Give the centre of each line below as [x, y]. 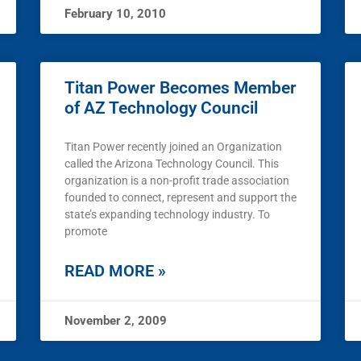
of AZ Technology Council [161, 108]
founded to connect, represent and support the [180, 198]
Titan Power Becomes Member [180, 88]
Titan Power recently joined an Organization [173, 147]
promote [86, 232]
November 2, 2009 [116, 321]
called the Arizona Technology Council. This [172, 164]
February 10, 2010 [115, 14]
